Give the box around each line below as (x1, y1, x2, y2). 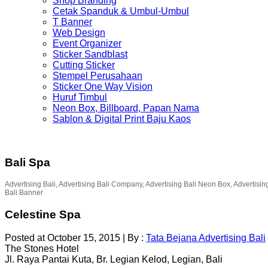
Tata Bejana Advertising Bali (146, 232, 266, 243)
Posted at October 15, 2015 (5, 232, 120, 243)
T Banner (53, 17, 92, 27)
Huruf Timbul (53, 92, 107, 102)
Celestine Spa (5, 208, 81, 221)
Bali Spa (5, 156, 50, 169)
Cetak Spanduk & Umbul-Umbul (53, 6, 189, 16)
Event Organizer (53, 38, 121, 48)
